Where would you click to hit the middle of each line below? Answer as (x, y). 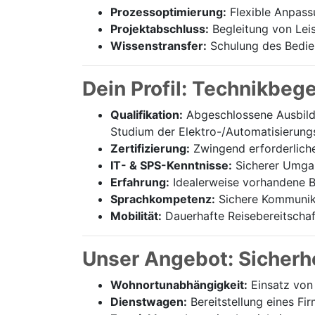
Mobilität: (136, 216)
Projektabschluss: (160, 29)
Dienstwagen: (149, 302)
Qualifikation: (147, 115)
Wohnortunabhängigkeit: (179, 285)
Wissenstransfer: (159, 46)
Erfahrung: (140, 182)
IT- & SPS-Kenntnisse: (171, 165)
